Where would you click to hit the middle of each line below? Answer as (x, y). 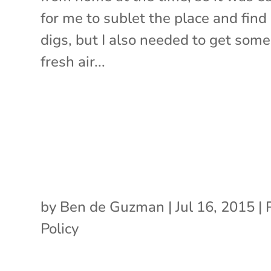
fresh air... (73, 61)
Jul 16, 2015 (215, 207)
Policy (60, 228)
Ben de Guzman (113, 207)
